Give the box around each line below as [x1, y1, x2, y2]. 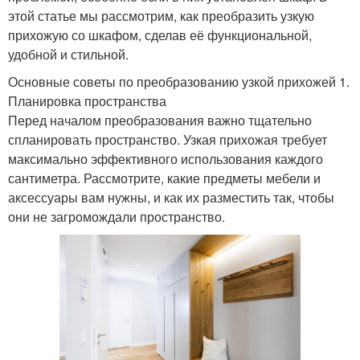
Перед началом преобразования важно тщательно [8, 111, 312, 130]
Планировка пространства [8, 92, 166, 111]
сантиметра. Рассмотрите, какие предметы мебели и [8, 169, 321, 188]
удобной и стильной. [8, 45, 129, 64]
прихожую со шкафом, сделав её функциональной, [8, 26, 312, 45]
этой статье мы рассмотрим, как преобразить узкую [8, 6, 314, 26]
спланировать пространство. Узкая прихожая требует [8, 130, 327, 149]
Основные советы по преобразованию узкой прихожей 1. [8, 72, 350, 92]
